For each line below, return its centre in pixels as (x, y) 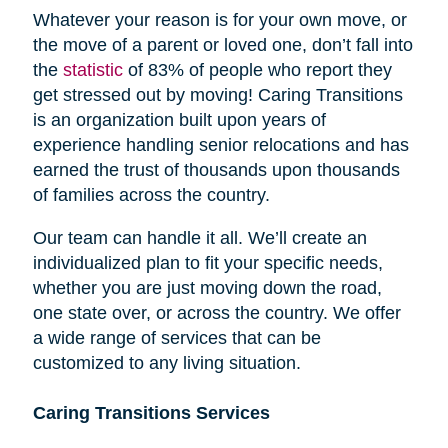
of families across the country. (151, 194)
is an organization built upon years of (179, 119)
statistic (92, 69)
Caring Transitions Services (151, 412)
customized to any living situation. (166, 362)
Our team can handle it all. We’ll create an (199, 237)
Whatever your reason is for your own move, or (219, 19)
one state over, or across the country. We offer (216, 312)
